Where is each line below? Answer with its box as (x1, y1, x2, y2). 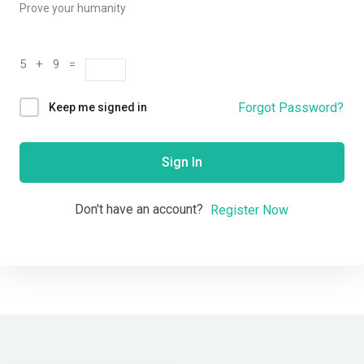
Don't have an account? (75, 201, 210, 218)
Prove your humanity (19, 2, 126, 15)
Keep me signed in (49, 101, 147, 115)
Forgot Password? (238, 99, 344, 115)
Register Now (210, 201, 288, 218)
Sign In (162, 154, 202, 171)
